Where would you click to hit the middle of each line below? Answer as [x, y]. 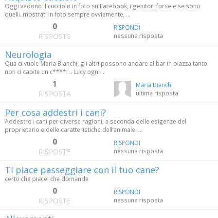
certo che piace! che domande [47, 179]
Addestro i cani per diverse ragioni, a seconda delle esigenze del [96, 121]
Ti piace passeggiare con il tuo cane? [82, 170]
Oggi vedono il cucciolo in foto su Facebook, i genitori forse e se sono [103, 6]
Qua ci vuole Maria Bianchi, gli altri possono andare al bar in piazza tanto [106, 64]
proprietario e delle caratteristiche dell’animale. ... [74, 130]
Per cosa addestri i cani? [55, 113]
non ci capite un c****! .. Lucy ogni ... [55, 72]
